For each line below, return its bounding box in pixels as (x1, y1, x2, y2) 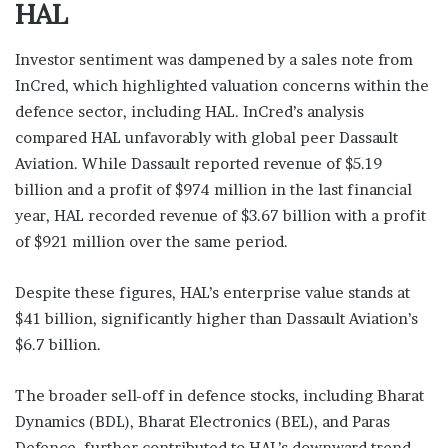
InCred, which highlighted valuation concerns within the (15, 75, 429, 95)
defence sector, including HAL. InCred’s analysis (15, 101, 364, 121)
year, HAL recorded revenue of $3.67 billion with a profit (15, 205, 426, 225)
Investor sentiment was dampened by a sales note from (15, 49, 413, 69)
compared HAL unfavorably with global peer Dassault (15, 127, 398, 147)
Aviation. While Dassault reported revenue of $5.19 (15, 153, 382, 173)
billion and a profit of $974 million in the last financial (15, 179, 412, 199)
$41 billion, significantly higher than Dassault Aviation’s (15, 308, 418, 328)
